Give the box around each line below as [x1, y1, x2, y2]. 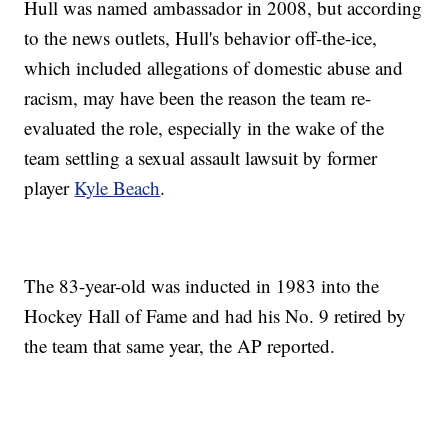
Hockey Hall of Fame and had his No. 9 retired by [24, 303, 407, 329]
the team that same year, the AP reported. [24, 333, 336, 359]
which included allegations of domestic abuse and [24, 55, 404, 81]
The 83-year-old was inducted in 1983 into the [24, 273, 380, 299]
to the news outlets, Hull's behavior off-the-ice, [24, 25, 378, 51]
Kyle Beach [74, 175, 161, 201]
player [24, 175, 75, 201]
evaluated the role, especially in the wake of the [24, 115, 385, 141]
